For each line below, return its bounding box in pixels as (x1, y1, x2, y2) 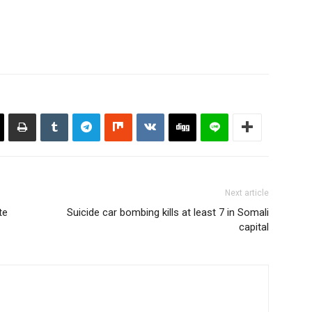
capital (239, 220, 269, 233)
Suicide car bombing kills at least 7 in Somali (67, 205, 269, 219)
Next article (225, 187, 269, 198)
